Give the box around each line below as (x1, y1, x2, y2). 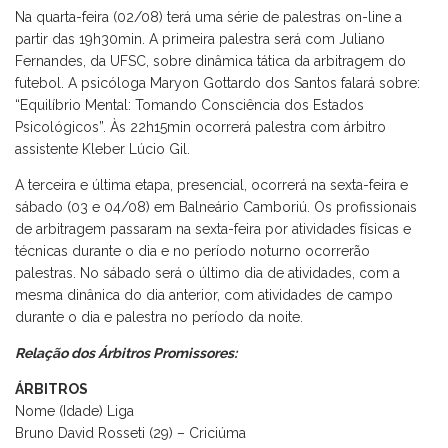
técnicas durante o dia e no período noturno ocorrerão (15, 242, 370, 259)
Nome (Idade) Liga (15, 402, 134, 419)
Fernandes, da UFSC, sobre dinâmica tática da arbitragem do (15, 52, 406, 69)
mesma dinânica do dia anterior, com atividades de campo (15, 286, 393, 303)
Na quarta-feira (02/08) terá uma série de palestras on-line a (15, 8, 402, 25)
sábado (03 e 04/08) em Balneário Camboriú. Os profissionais (15, 198, 417, 215)
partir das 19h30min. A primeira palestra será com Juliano (15, 30, 385, 47)
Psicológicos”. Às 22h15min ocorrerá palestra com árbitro (15, 118, 386, 135)
